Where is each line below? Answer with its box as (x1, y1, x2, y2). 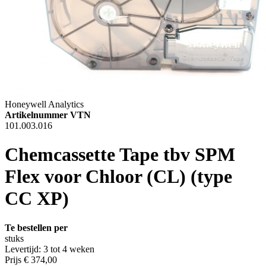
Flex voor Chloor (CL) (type (5, 166, 232, 188)
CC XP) (5, 188, 69, 210)
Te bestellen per (5, 222, 68, 233)
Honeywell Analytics (5, 99, 84, 109)
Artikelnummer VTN (5, 110, 91, 120)
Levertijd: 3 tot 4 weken (5, 243, 94, 254)
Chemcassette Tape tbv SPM (5, 144, 235, 166)
